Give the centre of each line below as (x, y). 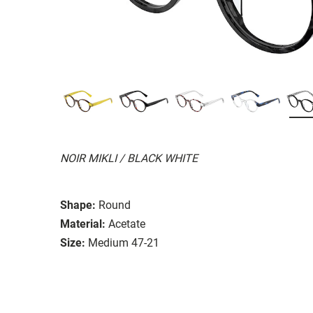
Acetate (127, 224)
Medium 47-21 (124, 242)
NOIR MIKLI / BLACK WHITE (129, 158)
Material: (83, 224)
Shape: (78, 205)
